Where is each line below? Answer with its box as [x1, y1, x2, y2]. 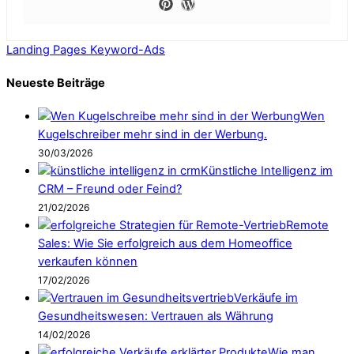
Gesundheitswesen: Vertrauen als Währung [38, 309, 273, 324]
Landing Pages [6, 42, 87, 57]
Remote [286, 218, 329, 233]
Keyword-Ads [87, 42, 165, 57]
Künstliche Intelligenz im [201, 164, 333, 179]
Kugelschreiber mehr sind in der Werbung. [38, 127, 267, 142]
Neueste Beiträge [6, 76, 105, 91]
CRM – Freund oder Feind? [38, 182, 182, 197]
